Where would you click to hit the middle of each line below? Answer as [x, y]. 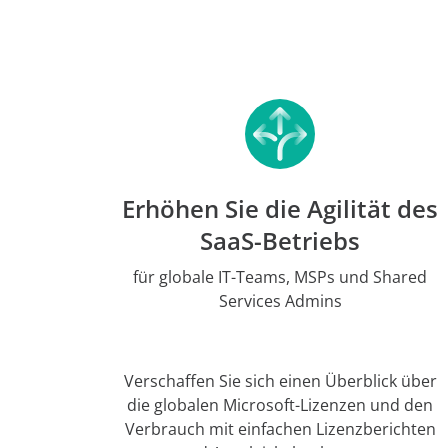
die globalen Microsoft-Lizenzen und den [280, 405]
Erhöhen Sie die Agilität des [280, 208]
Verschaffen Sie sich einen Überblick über [280, 381]
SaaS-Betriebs [280, 240]
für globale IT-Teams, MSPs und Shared [280, 277]
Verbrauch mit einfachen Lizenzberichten [280, 429]
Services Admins [280, 301]
